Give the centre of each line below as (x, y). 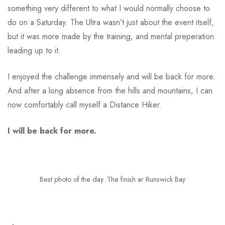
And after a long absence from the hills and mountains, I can (110, 91)
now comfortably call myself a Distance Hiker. (85, 105)
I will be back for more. (52, 131)
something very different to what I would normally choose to (109, 9)
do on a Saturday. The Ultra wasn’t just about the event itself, (111, 23)
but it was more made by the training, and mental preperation (111, 37)
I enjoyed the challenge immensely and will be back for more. (111, 77)
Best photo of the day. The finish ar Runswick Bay (113, 180)
